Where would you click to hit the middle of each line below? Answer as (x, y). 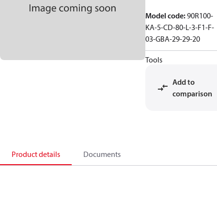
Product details (36, 154)
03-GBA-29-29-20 (173, 39)
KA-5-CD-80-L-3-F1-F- (180, 27)
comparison (192, 93)
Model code (164, 15)
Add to (184, 82)
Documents (102, 154)
